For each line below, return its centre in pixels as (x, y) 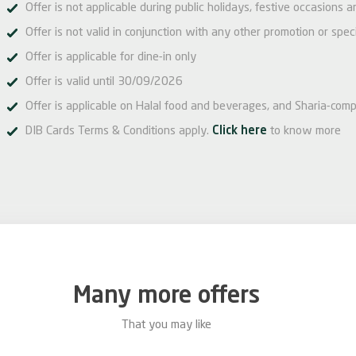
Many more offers (166, 296)
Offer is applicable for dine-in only (111, 58)
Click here (238, 132)
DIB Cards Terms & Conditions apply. (117, 132)
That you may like (166, 325)
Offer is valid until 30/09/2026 (104, 82)
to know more (304, 132)
